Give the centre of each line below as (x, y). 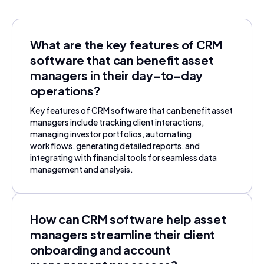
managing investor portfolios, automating (111, 134)
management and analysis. (82, 169)
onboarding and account (100, 250)
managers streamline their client (123, 235)
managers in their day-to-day (116, 75)
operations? (65, 91)
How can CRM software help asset (128, 219)
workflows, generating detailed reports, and (115, 146)
